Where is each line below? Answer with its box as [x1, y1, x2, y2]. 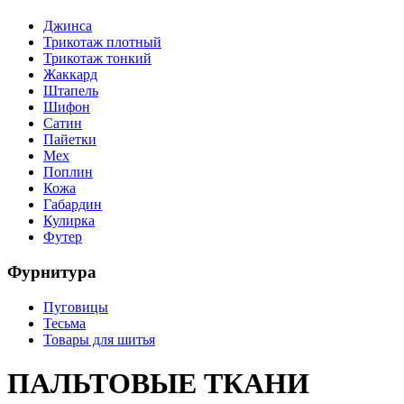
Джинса [43, 18, 92, 34]
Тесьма [43, 315, 86, 331]
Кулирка [43, 213, 95, 229]
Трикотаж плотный [43, 34, 161, 50]
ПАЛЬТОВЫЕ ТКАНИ [7, 367, 309, 400]
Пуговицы [43, 298, 108, 315]
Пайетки [43, 132, 96, 148]
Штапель [43, 83, 98, 99]
